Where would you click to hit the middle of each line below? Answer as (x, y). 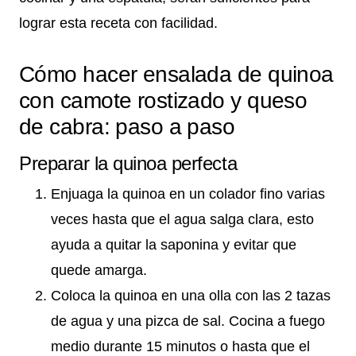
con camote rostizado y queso (163, 101)
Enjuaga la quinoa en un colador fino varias (188, 194)
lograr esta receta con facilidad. (118, 23)
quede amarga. (99, 271)
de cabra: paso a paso (127, 127)
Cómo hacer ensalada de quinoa (176, 75)
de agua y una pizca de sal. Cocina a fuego (188, 321)
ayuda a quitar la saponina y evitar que (174, 245)
